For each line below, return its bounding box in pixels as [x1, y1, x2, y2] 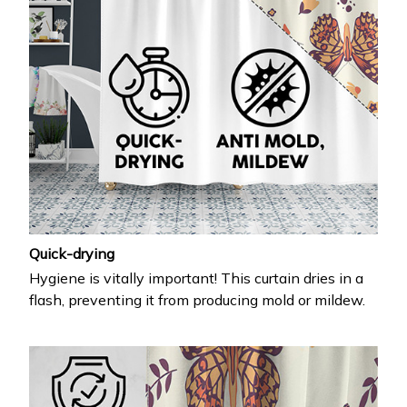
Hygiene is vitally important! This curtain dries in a [29, 269, 363, 288]
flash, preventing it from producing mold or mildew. [29, 291, 365, 310]
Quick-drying [29, 243, 114, 263]
